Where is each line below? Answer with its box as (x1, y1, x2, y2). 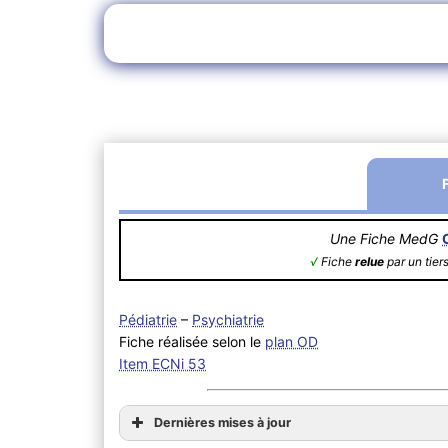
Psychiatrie (192, 310, 265, 328)
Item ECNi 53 (119, 354, 207, 372)
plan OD (265, 332, 319, 350)
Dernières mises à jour (154, 414, 292, 430)
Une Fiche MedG (330, 229, 443, 247)
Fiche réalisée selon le (119, 332, 266, 350)
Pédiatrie (119, 310, 178, 328)
